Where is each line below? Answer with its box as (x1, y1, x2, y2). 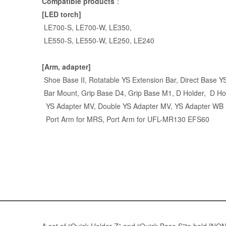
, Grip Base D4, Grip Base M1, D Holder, (77, 88, 210, 98)
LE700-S (43, 22, 72, 33)
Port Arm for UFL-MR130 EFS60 (106, 114, 209, 125)
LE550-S (43, 35, 72, 46)
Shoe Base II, (41, 75, 89, 85)
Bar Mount (43, 88, 77, 98)
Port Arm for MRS (45, 114, 102, 125)
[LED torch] (41, 9, 81, 20)
